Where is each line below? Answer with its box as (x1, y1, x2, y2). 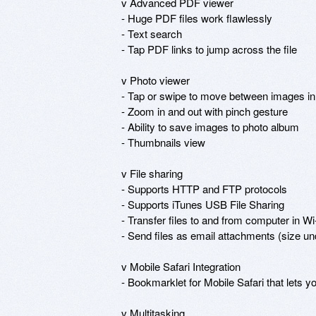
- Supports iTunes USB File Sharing (121, 196, 284, 212)
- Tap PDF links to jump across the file (121, 41, 297, 56)
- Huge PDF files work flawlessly (121, 10, 272, 25)
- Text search (121, 25, 182, 41)
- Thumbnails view (121, 134, 205, 150)
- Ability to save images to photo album (121, 119, 299, 134)
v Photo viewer (121, 72, 190, 87)
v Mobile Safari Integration (121, 258, 241, 274)
